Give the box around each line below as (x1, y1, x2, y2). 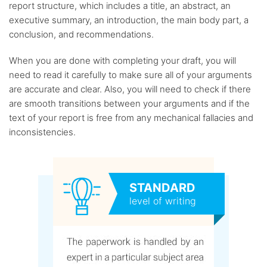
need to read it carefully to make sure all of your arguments (9, 69, 252, 80)
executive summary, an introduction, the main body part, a (9, 14, 249, 26)
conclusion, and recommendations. (9, 29, 154, 40)
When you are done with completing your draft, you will (9, 55, 236, 66)
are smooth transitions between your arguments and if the (9, 98, 250, 109)
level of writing (129, 195, 196, 207)
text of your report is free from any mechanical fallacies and (9, 112, 253, 123)
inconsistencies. (9, 126, 76, 138)
